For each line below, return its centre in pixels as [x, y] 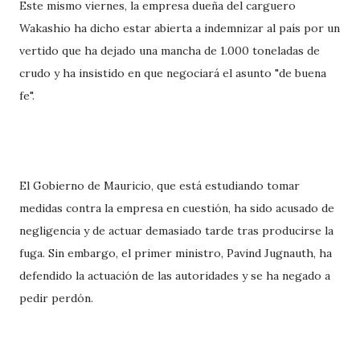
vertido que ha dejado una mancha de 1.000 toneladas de [170, 51]
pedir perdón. [56, 299]
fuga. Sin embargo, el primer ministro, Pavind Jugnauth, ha [176, 254]
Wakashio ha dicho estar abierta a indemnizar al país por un [180, 29]
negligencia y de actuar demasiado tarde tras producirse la [176, 231]
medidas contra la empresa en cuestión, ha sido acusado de [177, 209]
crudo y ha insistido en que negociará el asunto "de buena [173, 74]
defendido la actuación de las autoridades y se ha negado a [175, 276]
